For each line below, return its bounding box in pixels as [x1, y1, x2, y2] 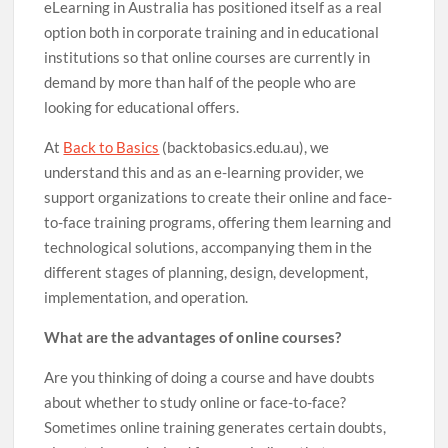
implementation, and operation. [44, 288, 249, 306]
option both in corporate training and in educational [44, 23, 380, 41]
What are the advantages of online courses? [44, 328, 342, 346]
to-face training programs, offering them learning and [44, 213, 392, 231]
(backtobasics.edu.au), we [159, 138, 330, 156]
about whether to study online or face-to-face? [44, 393, 347, 411]
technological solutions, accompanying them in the [44, 238, 373, 256]
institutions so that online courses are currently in [44, 48, 371, 66]
